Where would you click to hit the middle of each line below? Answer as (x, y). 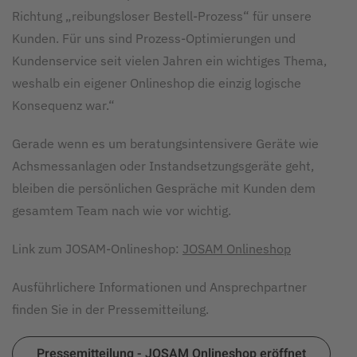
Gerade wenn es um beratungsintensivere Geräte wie (165, 143)
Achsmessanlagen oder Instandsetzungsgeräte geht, (163, 166)
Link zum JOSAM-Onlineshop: (97, 249)
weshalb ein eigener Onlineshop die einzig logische (157, 83)
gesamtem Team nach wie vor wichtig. (122, 210)
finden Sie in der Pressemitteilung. (110, 309)
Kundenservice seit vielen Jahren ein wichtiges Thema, (169, 61)
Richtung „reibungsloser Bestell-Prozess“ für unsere (162, 16)
